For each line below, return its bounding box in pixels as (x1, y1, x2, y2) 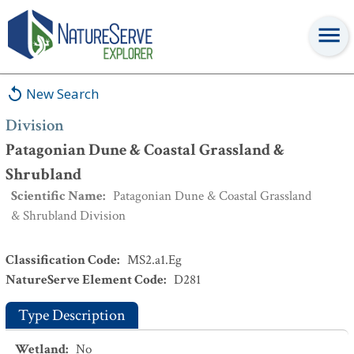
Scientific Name (11, 187, 103, 205)
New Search (26, 85, 99, 103)
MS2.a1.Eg (127, 251, 182, 269)
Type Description (18, 305, 126, 326)
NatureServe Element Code (6, 271, 164, 288)
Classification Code (6, 251, 117, 269)
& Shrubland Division (11, 207, 126, 224)
